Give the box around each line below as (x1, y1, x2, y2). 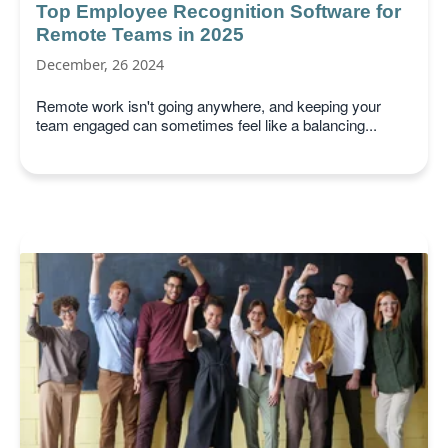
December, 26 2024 (36, 54, 164, 74)
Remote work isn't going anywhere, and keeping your (36, 95, 381, 117)
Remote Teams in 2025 (36, 23, 244, 45)
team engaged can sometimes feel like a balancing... (36, 114, 377, 136)
